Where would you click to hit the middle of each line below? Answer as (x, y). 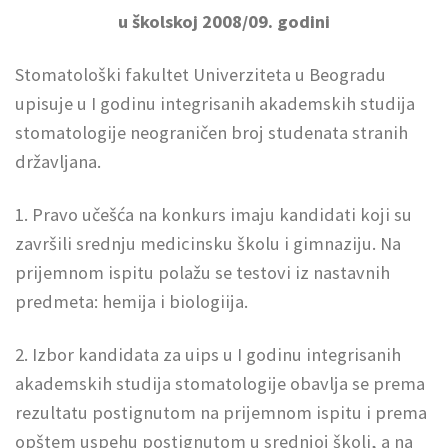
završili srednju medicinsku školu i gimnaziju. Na (208, 244)
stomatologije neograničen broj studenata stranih (211, 133)
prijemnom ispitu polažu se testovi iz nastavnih (202, 273)
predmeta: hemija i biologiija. (131, 302)
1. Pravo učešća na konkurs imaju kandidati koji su (213, 215)
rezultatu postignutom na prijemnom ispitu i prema (221, 413)
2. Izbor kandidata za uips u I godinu (158, 355)
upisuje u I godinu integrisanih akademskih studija (215, 104)
